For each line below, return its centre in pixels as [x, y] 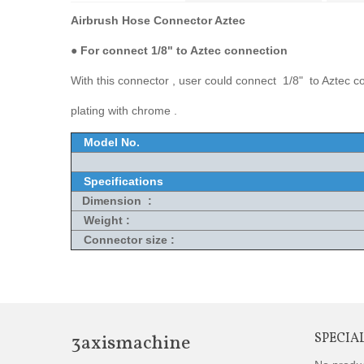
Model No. [112, 142]
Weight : [107, 220]
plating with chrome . [126, 110]
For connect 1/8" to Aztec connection [182, 50]
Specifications [123, 181]
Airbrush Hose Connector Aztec [158, 20]
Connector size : [129, 240]
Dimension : [112, 201]
